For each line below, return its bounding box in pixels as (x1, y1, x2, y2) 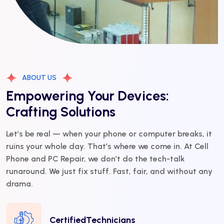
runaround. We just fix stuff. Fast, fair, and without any (6, 166, 212, 176)
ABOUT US (22, 73, 56, 82)
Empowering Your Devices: (6, 87, 169, 104)
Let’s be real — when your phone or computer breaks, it (6, 129, 212, 139)
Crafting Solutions (6, 103, 115, 120)
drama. (6, 179, 33, 189)
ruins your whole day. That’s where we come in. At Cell (6, 141, 208, 151)
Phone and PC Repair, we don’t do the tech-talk (6, 154, 184, 164)
